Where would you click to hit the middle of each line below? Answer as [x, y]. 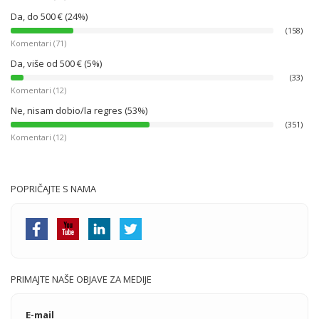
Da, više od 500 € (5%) [56, 63]
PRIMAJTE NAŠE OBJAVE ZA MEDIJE [81, 279]
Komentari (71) [38, 43]
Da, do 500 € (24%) [49, 16]
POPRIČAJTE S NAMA [53, 189]
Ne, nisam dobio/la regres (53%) [79, 110]
